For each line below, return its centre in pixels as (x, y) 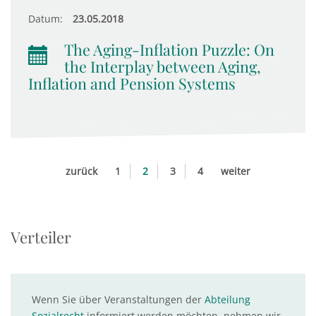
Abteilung (227, 299)
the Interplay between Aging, (163, 66)
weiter (236, 171)
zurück (81, 171)
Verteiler (41, 237)
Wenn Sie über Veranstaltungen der (118, 299)
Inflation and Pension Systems (132, 83)
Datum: (45, 19)
